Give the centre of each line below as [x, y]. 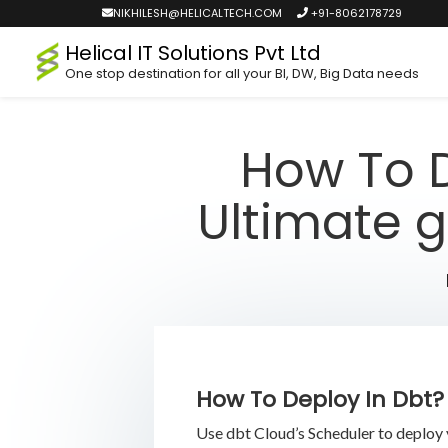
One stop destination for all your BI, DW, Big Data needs [241, 73]
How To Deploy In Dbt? [319, 399]
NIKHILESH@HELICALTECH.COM [197, 13]
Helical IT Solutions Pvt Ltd [192, 53]
